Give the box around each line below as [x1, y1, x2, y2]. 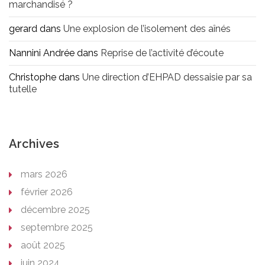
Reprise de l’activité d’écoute [101, 47, 224, 59]
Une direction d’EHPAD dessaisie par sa [82, 72, 252, 83]
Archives [9, 137, 59, 151]
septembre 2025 [21, 222, 93, 234]
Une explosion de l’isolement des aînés [63, 23, 231, 35]
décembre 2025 [21, 204, 90, 216]
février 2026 [21, 186, 73, 198]
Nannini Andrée [9, 47, 75, 59]
